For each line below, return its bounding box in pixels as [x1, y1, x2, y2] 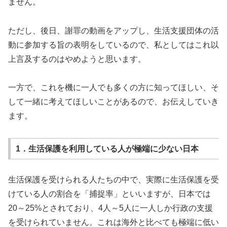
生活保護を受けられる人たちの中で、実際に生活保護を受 [8, 175, 219, 184]
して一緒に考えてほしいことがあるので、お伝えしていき [8, 97, 219, 106]
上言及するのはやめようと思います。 [8, 54, 146, 63]
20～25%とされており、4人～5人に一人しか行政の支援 [8, 204, 213, 213]
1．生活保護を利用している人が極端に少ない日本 [15, 144, 199, 153]
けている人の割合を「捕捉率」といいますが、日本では [8, 190, 211, 199]
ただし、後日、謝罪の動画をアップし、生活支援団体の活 [8, 26, 219, 35]
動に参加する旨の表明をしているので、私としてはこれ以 [8, 40, 219, 49]
